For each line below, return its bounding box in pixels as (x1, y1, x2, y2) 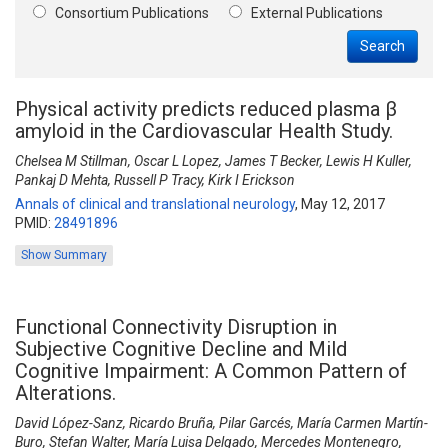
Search (360, 38, 405, 54)
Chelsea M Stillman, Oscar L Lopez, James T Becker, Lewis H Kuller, (15, 153, 412, 169)
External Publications (251, 5, 383, 21)
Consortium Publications (55, 5, 209, 21)
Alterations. (15, 381, 116, 405)
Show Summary (21, 248, 107, 262)
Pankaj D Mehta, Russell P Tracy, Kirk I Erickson (15, 172, 295, 188)
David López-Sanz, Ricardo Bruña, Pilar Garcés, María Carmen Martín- (15, 415, 428, 431)
